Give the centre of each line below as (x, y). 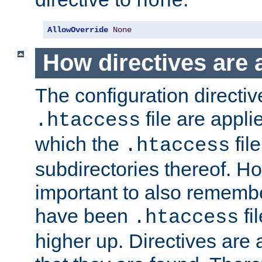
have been (84, 216)
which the (80, 144)
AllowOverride (78, 30)
